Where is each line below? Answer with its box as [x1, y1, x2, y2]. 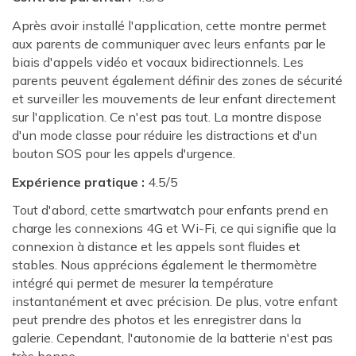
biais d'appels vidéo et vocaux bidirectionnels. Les [12, 53, 304, 70]
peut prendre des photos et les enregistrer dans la [12, 311, 301, 328]
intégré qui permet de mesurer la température [12, 275, 273, 292]
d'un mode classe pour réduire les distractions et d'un [12, 126, 317, 143]
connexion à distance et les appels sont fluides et [12, 238, 300, 255]
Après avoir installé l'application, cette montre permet [12, 17, 327, 33]
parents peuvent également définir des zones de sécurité [12, 72, 342, 88]
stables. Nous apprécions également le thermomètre [12, 257, 317, 273]
